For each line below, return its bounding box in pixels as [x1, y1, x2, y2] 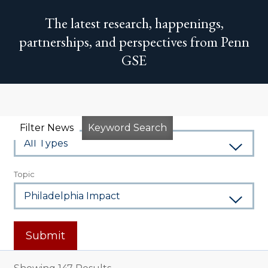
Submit [25, 229, 65, 243]
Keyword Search [87, 122, 167, 134]
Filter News [19, 122, 74, 134]
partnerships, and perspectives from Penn [19, 32, 249, 51]
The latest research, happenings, [44, 14, 224, 33]
